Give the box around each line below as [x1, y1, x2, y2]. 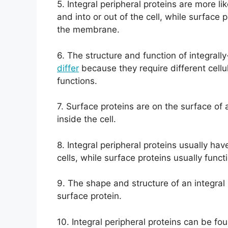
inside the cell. [57, 114, 116, 125]
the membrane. [57, 24, 120, 35]
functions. [57, 75, 97, 86]
